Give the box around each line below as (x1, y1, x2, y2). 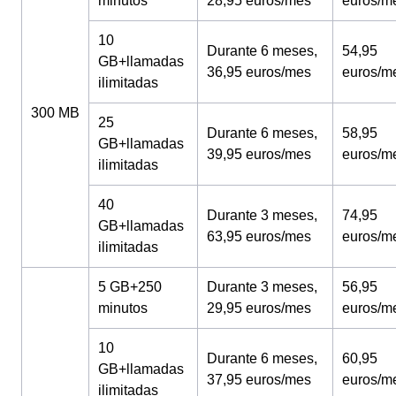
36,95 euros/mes (207, 65, 311, 80)
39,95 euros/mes (207, 147, 311, 162)
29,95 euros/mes (207, 301, 311, 316)
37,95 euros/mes (207, 372, 311, 387)
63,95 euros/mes (207, 229, 311, 244)
